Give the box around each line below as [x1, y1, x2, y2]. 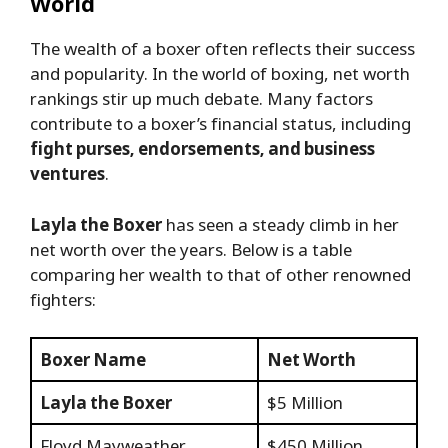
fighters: [30, 287, 96, 311]
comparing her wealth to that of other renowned [30, 262, 411, 286]
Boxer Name [40, 348, 146, 372]
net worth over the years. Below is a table [30, 237, 352, 261]
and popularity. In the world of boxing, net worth [30, 62, 410, 86]
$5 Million [267, 391, 343, 415]
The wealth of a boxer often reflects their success [30, 37, 415, 61]
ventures [30, 162, 105, 186]
